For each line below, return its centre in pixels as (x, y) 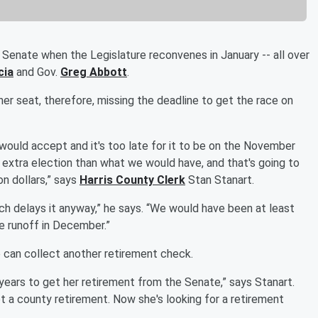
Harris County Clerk (132, 180)
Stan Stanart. (220, 180)
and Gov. (38, 72)
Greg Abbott (94, 72)
